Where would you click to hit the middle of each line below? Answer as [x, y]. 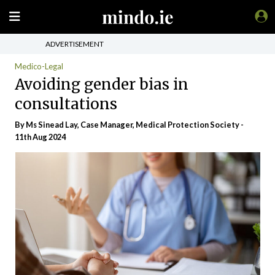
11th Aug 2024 [40, 137]
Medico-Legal [39, 66]
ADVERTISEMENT [75, 44]
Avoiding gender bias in [102, 84]
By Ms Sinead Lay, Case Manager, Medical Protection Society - [129, 125]
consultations [66, 104]
